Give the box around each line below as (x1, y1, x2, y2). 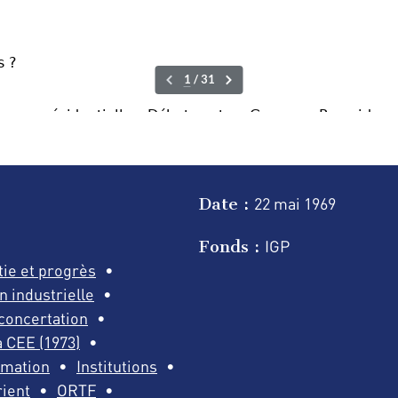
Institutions (76, 355, 157, 376)
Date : (199, 193, 254, 214)
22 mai (254, 193, 304, 213)
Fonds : (199, 236, 265, 258)
